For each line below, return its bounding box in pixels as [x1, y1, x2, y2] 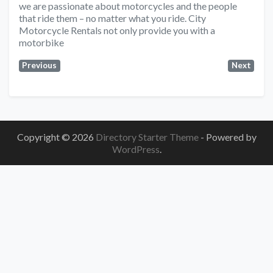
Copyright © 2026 [16, 130, 96, 143]
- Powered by [200, 130, 257, 143]
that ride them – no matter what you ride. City [19, 12, 206, 24]
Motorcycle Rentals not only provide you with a [19, 24, 215, 37]
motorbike [19, 37, 64, 49]
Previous [22, 60, 57, 71]
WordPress [112, 143, 160, 155]
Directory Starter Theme [95, 130, 200, 143]
